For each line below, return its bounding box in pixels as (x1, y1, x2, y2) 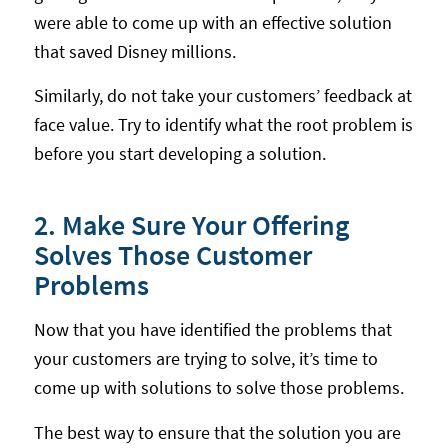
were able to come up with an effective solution (33, 10, 392, 34)
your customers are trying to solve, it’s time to (33, 347, 378, 371)
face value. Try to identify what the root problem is (33, 113, 413, 137)
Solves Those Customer (33, 237, 312, 274)
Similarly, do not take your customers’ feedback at (33, 84, 412, 108)
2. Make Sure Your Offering (33, 207, 350, 244)
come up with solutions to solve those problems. (33, 376, 404, 400)
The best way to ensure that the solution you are (33, 420, 401, 444)
